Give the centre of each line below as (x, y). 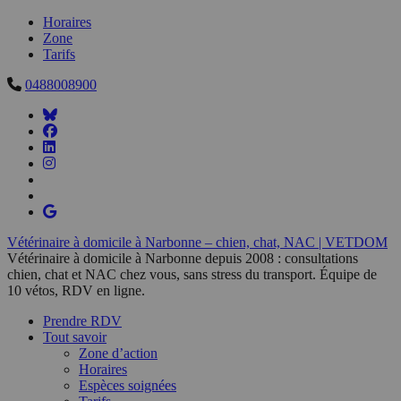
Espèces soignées (128, 385)
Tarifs (59, 54)
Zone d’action (118, 353)
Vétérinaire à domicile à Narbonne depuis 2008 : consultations (183, 258)
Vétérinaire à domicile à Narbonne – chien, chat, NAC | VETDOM (197, 242)
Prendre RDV (82, 321)
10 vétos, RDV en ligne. (76, 290)
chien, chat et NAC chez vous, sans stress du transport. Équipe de (192, 274)
